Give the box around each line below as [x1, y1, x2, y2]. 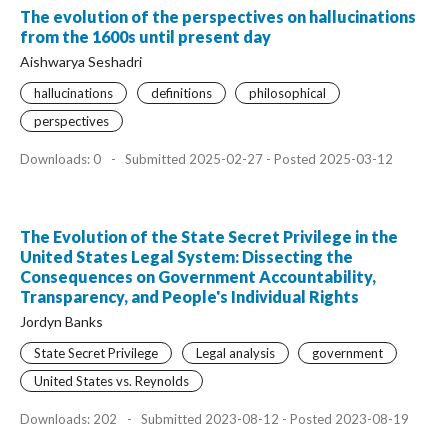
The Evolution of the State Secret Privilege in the [20, 226, 398, 246]
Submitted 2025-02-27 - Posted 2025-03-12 [122, 150, 393, 167]
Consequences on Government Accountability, [20, 266, 376, 286]
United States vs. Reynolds [34, 373, 189, 389]
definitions [150, 84, 212, 101]
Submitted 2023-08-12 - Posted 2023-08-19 [138, 410, 409, 427]
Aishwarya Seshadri [20, 52, 142, 70]
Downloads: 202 [20, 410, 120, 427]
